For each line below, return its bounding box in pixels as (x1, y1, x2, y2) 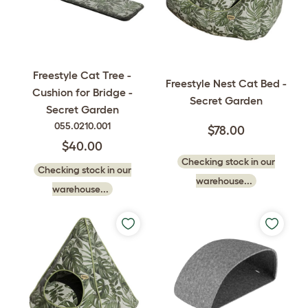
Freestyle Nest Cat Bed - (165, 76, 287, 89)
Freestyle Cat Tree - (33, 69, 131, 81)
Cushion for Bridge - (32, 86, 133, 98)
